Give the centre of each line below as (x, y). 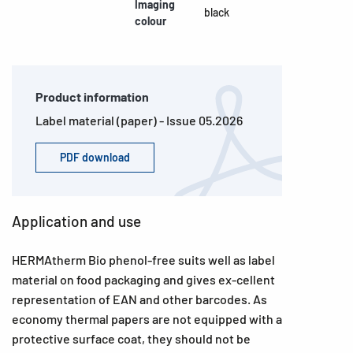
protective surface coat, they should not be (131, 338)
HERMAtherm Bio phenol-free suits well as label (143, 260)
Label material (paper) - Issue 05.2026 (139, 120)
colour (150, 21)
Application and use (76, 221)
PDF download (95, 157)
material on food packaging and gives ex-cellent (143, 279)
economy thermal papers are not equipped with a (147, 319)
